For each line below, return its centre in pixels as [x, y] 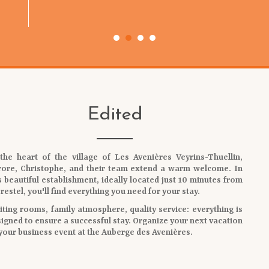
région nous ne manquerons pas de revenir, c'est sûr [139, 18]
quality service [159, 209]
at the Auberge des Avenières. [134, 232]
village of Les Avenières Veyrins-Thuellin [156, 157]
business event [47, 232]
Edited [115, 115]
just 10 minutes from [202, 180]
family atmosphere [88, 209]
